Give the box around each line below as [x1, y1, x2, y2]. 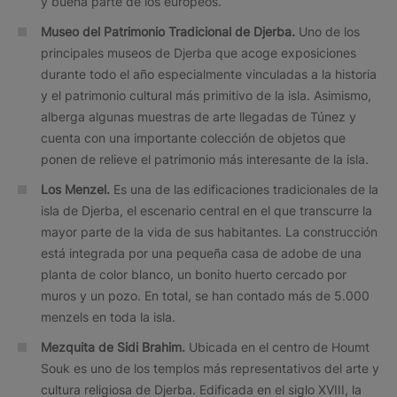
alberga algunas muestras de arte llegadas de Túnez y [41, 108, 356, 124]
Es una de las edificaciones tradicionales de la [110, 181, 378, 197]
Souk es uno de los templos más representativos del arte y [41, 360, 379, 376]
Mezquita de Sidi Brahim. [41, 339, 185, 354]
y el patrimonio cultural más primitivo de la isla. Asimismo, [41, 87, 371, 103]
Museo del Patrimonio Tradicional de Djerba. [41, 23, 295, 39]
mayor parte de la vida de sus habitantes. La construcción [41, 223, 378, 239]
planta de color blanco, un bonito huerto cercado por [41, 266, 346, 282]
